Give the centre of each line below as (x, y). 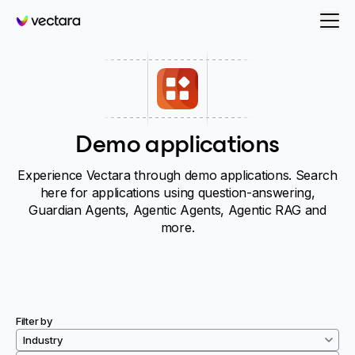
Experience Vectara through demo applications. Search (177, 175)
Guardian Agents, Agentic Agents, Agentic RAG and (177, 210)
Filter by (34, 321)
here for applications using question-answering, (177, 193)
